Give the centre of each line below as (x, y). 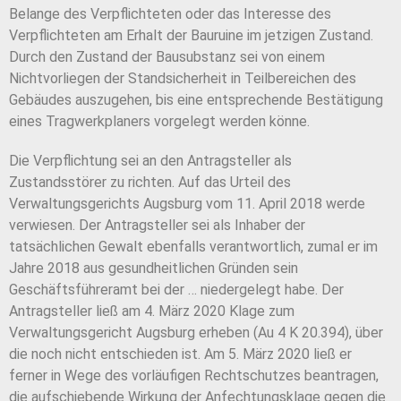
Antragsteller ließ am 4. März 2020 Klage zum (152, 311)
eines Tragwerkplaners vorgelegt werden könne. (159, 122)
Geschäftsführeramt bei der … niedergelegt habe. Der (176, 290)
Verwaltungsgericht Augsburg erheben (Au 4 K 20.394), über (196, 333)
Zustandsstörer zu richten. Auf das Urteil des (150, 183)
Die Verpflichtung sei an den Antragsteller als (150, 161)
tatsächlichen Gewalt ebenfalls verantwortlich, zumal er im (193, 247)
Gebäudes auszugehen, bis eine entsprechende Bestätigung (196, 100)
